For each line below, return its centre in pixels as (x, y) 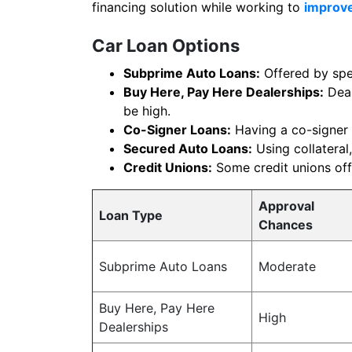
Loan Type (131, 215)
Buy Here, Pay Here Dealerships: (224, 92)
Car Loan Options (166, 46)
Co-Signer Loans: (177, 130)
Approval (286, 206)
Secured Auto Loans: (188, 148)
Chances (286, 225)
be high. (147, 111)
